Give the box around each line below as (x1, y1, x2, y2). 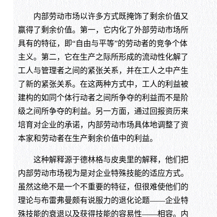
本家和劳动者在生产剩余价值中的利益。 (17, 134, 157, 142)
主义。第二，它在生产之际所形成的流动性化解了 (17, 52, 188, 61)
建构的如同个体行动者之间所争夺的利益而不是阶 (17, 93, 188, 102)
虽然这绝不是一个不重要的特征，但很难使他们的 (17, 182, 188, 191)
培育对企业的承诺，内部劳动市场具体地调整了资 (17, 120, 188, 129)
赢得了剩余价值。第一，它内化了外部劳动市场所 (17, 25, 188, 34)
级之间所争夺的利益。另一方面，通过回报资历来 (17, 107, 188, 115)
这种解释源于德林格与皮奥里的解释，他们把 (17, 155, 188, 164)
